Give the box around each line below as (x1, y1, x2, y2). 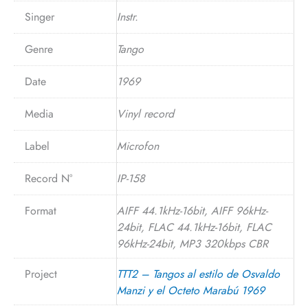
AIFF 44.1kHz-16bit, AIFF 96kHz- (117, 203, 267, 219)
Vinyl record (117, 106, 174, 122)
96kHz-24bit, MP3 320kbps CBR (117, 236, 268, 252)
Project (25, 266, 57, 283)
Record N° (25, 170, 72, 187)
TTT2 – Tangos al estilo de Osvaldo (117, 266, 280, 283)
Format (25, 203, 56, 219)
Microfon (117, 138, 159, 155)
